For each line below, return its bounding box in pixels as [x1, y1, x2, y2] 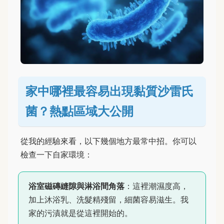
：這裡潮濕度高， [124, 180, 188, 191]
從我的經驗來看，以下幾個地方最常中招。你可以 [20, 135, 196, 146]
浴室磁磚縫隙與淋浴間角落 [28, 180, 124, 191]
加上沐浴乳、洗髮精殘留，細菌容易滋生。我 [28, 194, 188, 204]
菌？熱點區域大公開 [25, 103, 133, 118]
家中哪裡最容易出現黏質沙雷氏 [25, 83, 193, 98]
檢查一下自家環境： [20, 149, 92, 159]
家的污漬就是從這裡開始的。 [28, 207, 132, 218]
